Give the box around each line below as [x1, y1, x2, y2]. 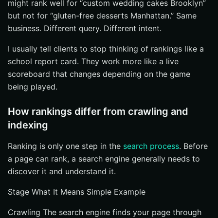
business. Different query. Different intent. [8, 23, 162, 33]
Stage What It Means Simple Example [8, 187, 145, 197]
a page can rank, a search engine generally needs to [8, 154, 200, 163]
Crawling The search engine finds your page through [8, 207, 201, 217]
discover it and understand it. [8, 166, 116, 176]
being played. [8, 82, 57, 91]
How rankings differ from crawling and [8, 106, 188, 117]
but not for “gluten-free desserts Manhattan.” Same [8, 11, 197, 20]
